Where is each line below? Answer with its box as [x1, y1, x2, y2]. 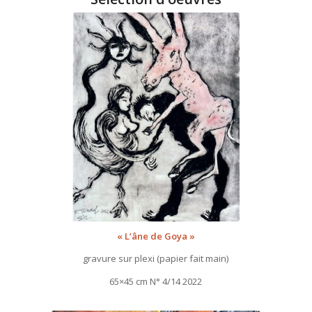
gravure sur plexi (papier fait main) [83, 252, 229, 265]
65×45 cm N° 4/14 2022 [109, 274, 203, 288]
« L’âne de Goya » [116, 230, 195, 243]
